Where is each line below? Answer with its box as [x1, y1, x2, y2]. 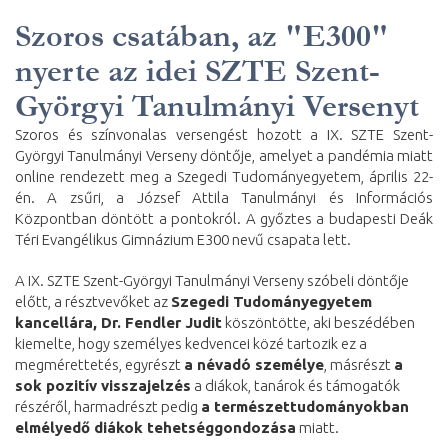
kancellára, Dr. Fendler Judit [15, 314, 222, 332]
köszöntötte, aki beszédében [222, 314, 415, 332]
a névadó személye [184, 356, 324, 374]
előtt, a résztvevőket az [15, 293, 171, 311]
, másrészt [324, 356, 394, 374]
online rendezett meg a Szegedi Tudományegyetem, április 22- [15, 168, 433, 186]
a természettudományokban [201, 398, 409, 416]
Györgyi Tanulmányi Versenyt [15, 88, 419, 125]
